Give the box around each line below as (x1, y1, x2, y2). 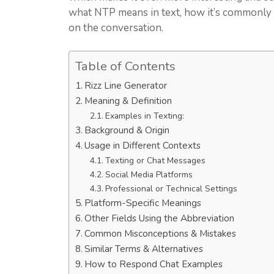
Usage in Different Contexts (84, 139, 201, 152)
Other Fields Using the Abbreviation (84, 212, 235, 225)
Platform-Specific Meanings (84, 196, 202, 210)
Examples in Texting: (105, 110, 184, 122)
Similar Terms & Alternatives (84, 242, 204, 256)
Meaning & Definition (84, 94, 172, 108)
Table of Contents (75, 57, 176, 75)
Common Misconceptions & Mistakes (84, 227, 237, 240)
